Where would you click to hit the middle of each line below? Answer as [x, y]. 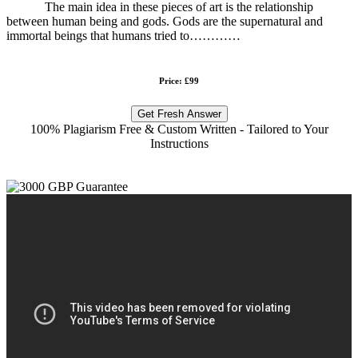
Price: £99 [179, 80]
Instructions [179, 143]
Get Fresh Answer [179, 113]
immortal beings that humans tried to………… [123, 35]
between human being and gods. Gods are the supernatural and [165, 21]
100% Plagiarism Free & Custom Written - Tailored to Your [179, 129]
